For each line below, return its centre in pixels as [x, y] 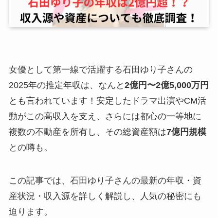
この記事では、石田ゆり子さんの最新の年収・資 [105, 181]
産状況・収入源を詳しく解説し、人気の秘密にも [105, 196]
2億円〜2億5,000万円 [166, 85]
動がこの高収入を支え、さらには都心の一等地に [105, 117]
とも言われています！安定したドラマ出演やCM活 [107, 101]
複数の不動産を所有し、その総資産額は [87, 132]
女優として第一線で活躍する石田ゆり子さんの [100, 70]
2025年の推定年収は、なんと [66, 85]
